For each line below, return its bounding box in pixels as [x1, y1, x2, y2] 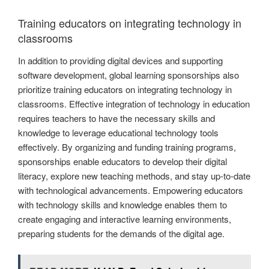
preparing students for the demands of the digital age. [18, 227, 225, 240]
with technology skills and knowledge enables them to [18, 198, 227, 211]
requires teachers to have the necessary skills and [18, 112, 215, 125]
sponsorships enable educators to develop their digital [18, 155, 227, 168]
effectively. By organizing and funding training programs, [18, 141, 236, 154]
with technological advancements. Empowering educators [18, 184, 243, 197]
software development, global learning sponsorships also [18, 68, 239, 82]
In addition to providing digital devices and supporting [18, 54, 223, 67]
